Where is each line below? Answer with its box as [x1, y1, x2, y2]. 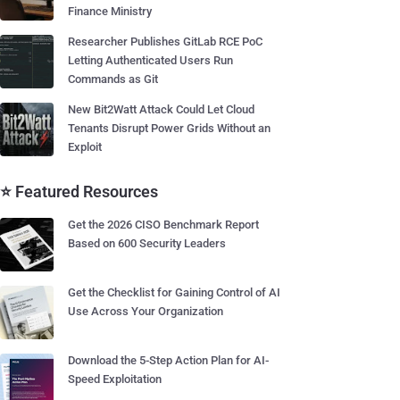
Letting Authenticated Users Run [68, 54, 233, 67]
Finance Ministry [68, 4, 152, 18]
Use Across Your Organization [68, 304, 223, 318]
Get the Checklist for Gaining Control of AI [68, 286, 280, 299]
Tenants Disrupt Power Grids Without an [68, 121, 271, 135]
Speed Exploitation [68, 372, 162, 386]
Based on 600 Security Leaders [68, 237, 226, 250]
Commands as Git [68, 72, 158, 86]
